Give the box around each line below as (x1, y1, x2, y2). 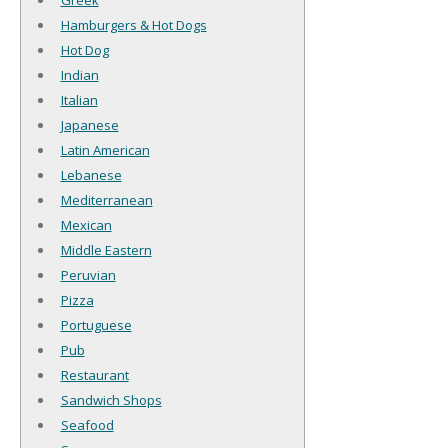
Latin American (60, 141, 150, 160)
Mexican (60, 216, 112, 235)
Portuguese (60, 316, 132, 335)
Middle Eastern (60, 241, 152, 260)
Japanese (60, 116, 119, 135)
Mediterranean (60, 191, 153, 210)
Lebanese (60, 166, 122, 185)
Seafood (60, 416, 114, 435)
